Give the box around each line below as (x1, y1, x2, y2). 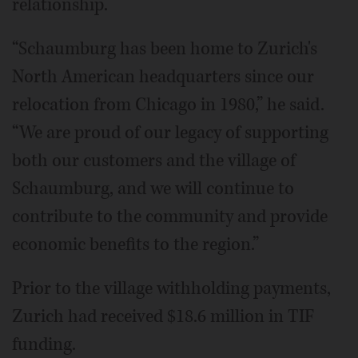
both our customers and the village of (12, 148, 296, 173)
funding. (12, 332, 76, 356)
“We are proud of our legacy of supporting (12, 120, 328, 145)
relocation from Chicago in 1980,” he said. (12, 92, 324, 117)
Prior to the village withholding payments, (12, 276, 331, 300)
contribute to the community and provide (12, 204, 328, 229)
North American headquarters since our (12, 64, 314, 89)
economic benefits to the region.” (12, 232, 259, 257)
